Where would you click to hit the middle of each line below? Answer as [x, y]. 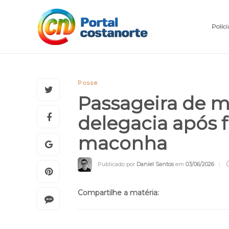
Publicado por [117, 164]
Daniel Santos [155, 164]
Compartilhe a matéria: [118, 193]
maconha [125, 143]
